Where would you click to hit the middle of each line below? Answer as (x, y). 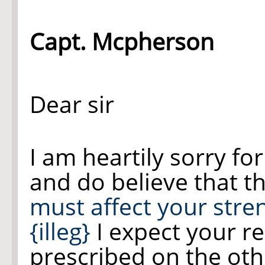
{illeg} (60, 231)
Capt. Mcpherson (122, 41)
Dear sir (72, 104)
